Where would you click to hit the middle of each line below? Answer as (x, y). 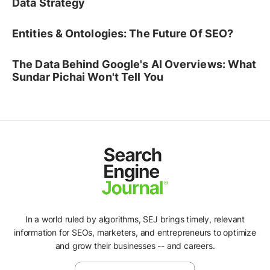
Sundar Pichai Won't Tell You (88, 77)
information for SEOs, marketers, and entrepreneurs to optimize (135, 232)
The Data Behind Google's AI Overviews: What (134, 64)
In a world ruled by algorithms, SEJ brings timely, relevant (135, 219)
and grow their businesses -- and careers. (135, 245)
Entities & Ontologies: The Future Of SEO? (123, 34)
